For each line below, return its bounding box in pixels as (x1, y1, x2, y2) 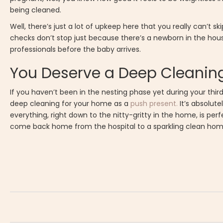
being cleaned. (10, 5, 62, 15)
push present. (130, 99, 178, 109)
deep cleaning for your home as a (10, 99, 131, 109)
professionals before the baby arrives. (10, 44, 141, 55)
